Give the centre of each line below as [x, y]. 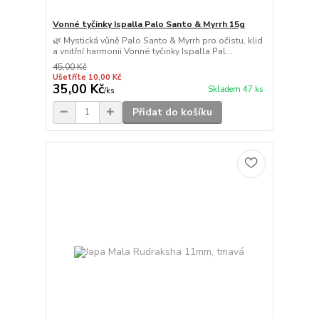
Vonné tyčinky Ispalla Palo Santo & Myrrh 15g [148, 24]
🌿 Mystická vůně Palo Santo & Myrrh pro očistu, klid [157, 40]
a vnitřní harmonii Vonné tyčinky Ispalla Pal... [142, 51]
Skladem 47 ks [235, 90]
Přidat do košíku [172, 112]
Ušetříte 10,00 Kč [87, 77]
